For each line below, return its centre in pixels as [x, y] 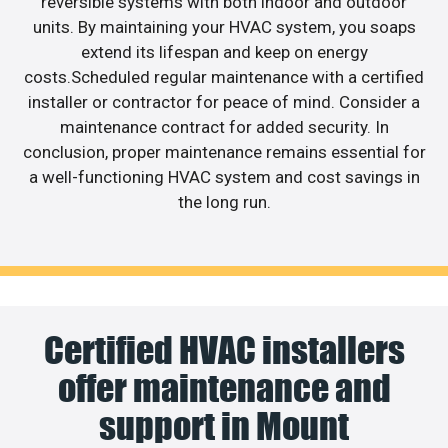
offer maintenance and [224, 387]
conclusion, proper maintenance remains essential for [224, 152]
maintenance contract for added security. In [224, 127]
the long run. [224, 202]
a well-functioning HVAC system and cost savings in [224, 177]
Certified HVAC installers [224, 349]
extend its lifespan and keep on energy [224, 52]
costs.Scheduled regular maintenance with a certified [224, 77]
